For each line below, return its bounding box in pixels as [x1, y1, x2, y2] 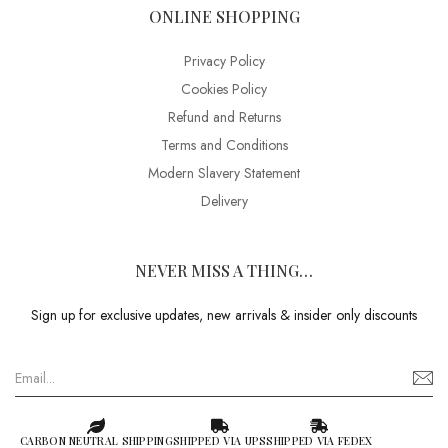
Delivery [200, 191, 248, 211]
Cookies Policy [181, 79, 267, 99]
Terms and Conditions [160, 135, 288, 155]
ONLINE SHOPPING [148, 6, 300, 27]
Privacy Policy [183, 51, 265, 71]
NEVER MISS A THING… [135, 260, 313, 281]
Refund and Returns [167, 107, 281, 127]
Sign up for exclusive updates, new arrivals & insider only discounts [31, 305, 417, 325]
